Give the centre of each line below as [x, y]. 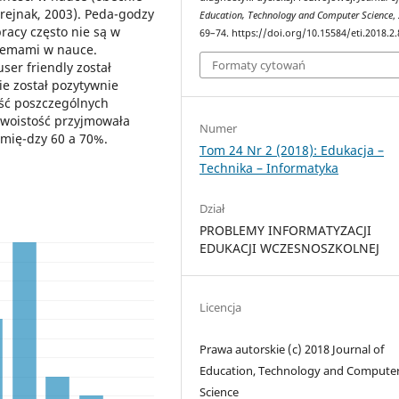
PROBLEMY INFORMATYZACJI [286, 230]
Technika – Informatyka [269, 167]
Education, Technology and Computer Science [297, 16]
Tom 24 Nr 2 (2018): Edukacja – [292, 150]
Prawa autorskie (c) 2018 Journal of [292, 349]
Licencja [221, 307]
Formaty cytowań [259, 65]
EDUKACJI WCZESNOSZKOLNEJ [290, 248]
